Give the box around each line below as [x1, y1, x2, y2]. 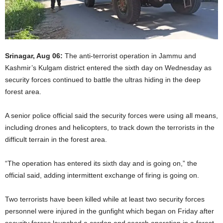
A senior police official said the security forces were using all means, [5, 111, 218, 119]
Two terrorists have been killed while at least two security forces [5, 195, 205, 203]
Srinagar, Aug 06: [5, 51, 65, 60]
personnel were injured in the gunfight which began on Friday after [5, 207, 214, 215]
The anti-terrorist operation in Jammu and [65, 51, 196, 60]
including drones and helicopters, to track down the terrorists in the [5, 123, 215, 131]
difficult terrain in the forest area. [5, 135, 107, 143]
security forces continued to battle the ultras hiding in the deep [5, 75, 201, 84]
